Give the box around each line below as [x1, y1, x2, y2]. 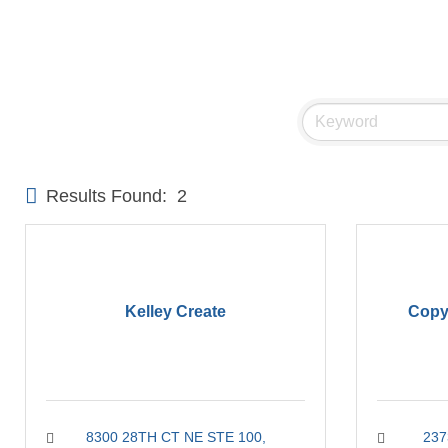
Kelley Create [125, 302, 226, 320]
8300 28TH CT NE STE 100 [85, 428, 262, 445]
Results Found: [46, 185, 167, 206]
